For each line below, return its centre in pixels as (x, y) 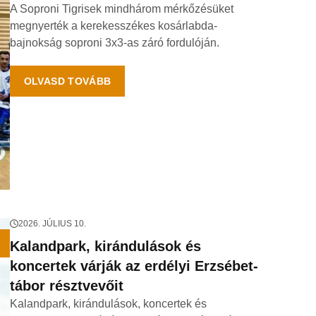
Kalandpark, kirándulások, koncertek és (108, 304)
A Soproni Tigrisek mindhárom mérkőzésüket (121, 9)
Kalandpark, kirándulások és (105, 246)
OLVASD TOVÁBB (67, 81)
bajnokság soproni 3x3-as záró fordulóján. (114, 43)
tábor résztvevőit (66, 286)
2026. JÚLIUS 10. (52, 224)
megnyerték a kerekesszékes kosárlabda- (113, 26)
